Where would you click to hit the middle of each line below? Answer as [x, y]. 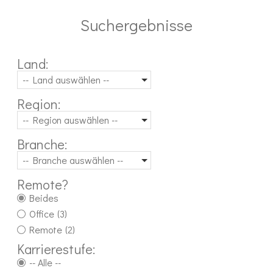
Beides [44, 198]
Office [42, 214]
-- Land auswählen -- [66, 80]
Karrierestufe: [56, 249]
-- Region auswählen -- [70, 120]
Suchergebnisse [136, 25]
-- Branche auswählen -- [73, 160]
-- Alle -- [45, 263]
